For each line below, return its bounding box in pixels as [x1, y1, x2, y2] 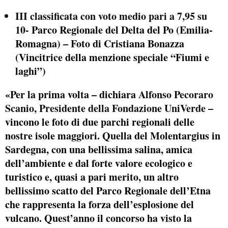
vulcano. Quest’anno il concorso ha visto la [5, 210, 192, 225]
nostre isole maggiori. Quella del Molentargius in [5, 128, 220, 143]
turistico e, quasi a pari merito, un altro [5, 169, 179, 184]
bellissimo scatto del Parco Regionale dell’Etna [5, 183, 211, 198]
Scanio [5, 100, 34, 116]
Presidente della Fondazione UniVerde [39, 100, 206, 116]
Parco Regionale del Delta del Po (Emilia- [32, 22, 213, 37]
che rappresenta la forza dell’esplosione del [5, 196, 194, 212]
